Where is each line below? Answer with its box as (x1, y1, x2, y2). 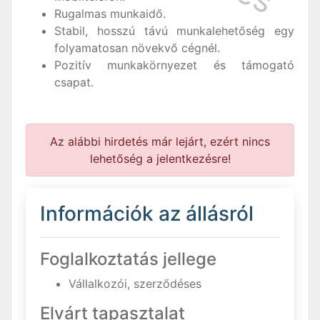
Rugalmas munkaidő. (54, 6, 166, 21)
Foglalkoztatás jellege (40, 248, 216, 269)
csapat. (54, 74, 94, 89)
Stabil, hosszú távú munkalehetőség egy (54, 23, 294, 38)
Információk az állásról (40, 201, 254, 226)
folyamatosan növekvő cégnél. (54, 40, 220, 55)
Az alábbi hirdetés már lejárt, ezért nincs (50, 134, 270, 149)
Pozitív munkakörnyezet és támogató (54, 57, 294, 72)
